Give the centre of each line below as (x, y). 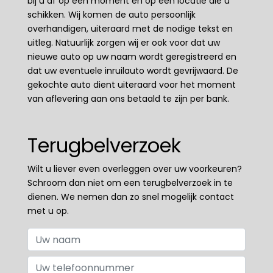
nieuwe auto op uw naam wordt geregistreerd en (132, 57)
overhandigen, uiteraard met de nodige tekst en (130, 29)
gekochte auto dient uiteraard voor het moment (132, 85)
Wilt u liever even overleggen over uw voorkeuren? (135, 169)
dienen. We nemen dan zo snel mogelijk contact (131, 197)
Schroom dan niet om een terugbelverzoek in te (130, 183)
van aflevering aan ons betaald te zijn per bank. (128, 99)
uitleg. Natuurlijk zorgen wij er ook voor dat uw (124, 43)
